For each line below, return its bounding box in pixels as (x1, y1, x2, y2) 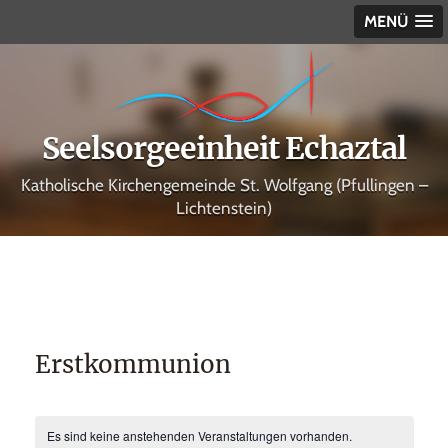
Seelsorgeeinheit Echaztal (42, 129, 406, 167)
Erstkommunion (34, 349, 231, 380)
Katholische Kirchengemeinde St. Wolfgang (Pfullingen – (20, 175, 428, 195)
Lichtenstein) (176, 198, 272, 218)
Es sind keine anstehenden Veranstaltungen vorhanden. (46, 427, 352, 444)
